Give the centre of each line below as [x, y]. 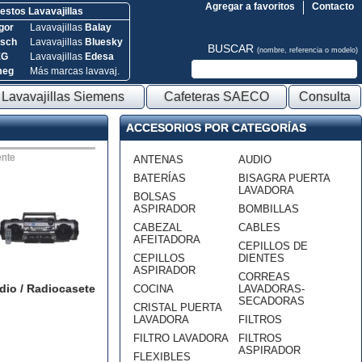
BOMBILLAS [269, 209]
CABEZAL [158, 227]
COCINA [154, 289]
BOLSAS [155, 197]
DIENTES [261, 258]
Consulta [325, 97]
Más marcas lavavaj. [74, 71]
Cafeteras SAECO [217, 97]
